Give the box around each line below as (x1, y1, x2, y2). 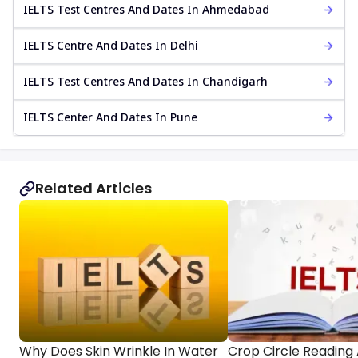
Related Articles (35, 178, 152, 199)
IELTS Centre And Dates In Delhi (23, 38, 198, 54)
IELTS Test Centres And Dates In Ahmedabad (23, 2, 269, 18)
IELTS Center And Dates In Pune (23, 109, 197, 125)
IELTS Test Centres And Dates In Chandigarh (23, 74, 268, 89)
